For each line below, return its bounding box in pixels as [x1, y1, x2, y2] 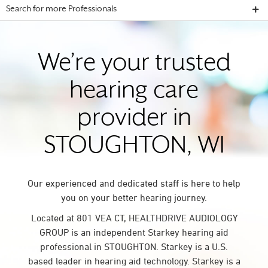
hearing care [69, 81, 199, 103]
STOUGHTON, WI [44, 136, 224, 158]
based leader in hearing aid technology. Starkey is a [28, 255, 240, 266]
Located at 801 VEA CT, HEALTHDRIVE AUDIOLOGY [31, 212, 237, 223]
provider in [77, 108, 191, 130]
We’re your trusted [37, 53, 231, 75]
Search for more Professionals [6, 5, 117, 13]
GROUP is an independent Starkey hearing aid [39, 227, 229, 237]
